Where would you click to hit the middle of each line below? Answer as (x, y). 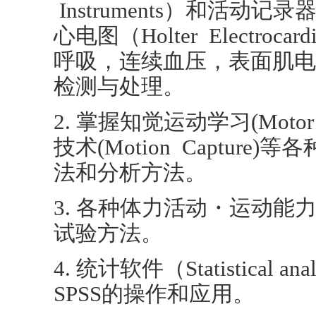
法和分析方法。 (130, 173)
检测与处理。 (119, 87)
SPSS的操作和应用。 (154, 294)
